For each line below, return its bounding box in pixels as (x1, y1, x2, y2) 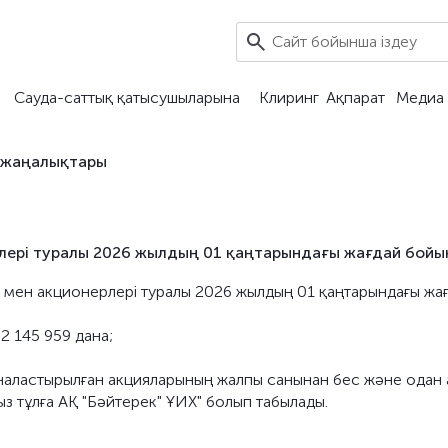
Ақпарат (325, 88, 385, 107)
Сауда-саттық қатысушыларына (13, 88, 240, 107)
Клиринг (259, 88, 319, 107)
